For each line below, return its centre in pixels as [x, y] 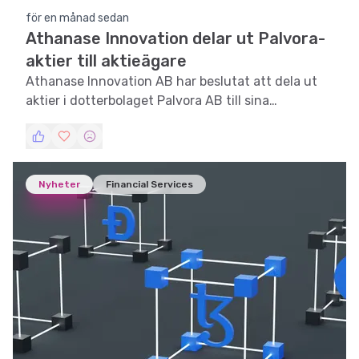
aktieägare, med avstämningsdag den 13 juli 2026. [178, 120]
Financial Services [149, 184]
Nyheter [59, 184]
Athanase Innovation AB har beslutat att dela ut [171, 81]
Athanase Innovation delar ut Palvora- [175, 38]
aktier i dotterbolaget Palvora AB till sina [147, 101]
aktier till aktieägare [106, 61]
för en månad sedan [77, 18]
